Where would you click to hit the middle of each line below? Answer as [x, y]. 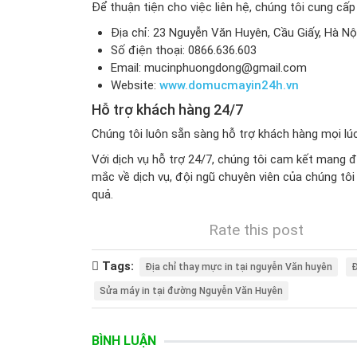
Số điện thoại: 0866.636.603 [183, 50]
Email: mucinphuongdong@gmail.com [208, 68]
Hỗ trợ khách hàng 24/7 [167, 110]
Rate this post [256, 230]
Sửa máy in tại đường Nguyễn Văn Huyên [191, 291]
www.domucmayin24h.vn [227, 85]
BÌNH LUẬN [124, 341]
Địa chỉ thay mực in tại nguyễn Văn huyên [238, 267]
